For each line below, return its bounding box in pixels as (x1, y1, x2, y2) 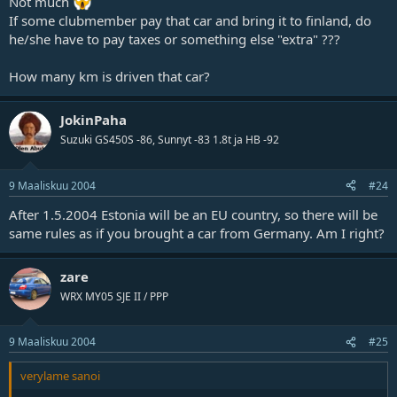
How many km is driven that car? (9, 67, 210, 86)
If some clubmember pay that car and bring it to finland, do (9, 12, 371, 30)
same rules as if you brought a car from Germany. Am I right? (9, 223, 385, 242)
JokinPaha (60, 111, 127, 129)
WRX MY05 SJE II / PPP (60, 288, 168, 304)
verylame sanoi (20, 368, 100, 385)
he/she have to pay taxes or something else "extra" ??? (9, 30, 340, 49)
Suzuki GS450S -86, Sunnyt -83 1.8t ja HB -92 (60, 132, 279, 148)
